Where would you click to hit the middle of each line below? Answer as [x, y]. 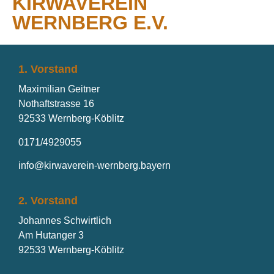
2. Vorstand [48, 200]
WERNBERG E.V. [90, 23]
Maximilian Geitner [59, 89]
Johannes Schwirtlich [65, 220]
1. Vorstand [48, 69]
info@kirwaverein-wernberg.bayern [94, 166]
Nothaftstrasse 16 [56, 104]
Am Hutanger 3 [51, 235]
